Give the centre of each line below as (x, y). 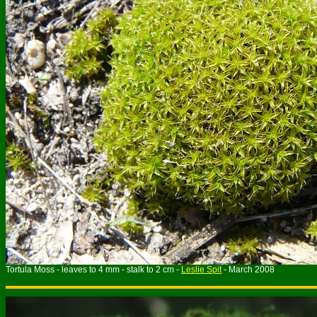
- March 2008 (248, 270)
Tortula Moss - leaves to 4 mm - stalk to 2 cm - (93, 270)
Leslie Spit (201, 270)
